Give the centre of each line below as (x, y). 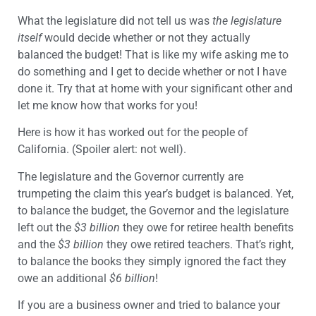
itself (30, 38)
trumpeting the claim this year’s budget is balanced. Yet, (156, 193)
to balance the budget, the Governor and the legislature (153, 210)
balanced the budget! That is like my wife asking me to (153, 55)
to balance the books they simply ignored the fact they (152, 261)
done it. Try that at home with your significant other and (155, 89)
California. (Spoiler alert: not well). (102, 150)
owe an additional (63, 278)
